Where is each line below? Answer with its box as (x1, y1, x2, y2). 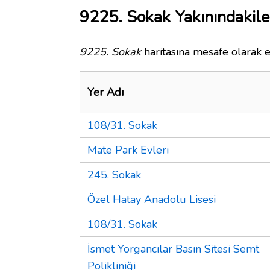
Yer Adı (87, 84, 124, 99)
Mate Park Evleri (87, 142, 169, 157)
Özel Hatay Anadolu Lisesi (87, 192, 216, 207)
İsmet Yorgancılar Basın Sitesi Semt (87, 241, 259, 256)
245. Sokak (87, 167, 141, 182)
